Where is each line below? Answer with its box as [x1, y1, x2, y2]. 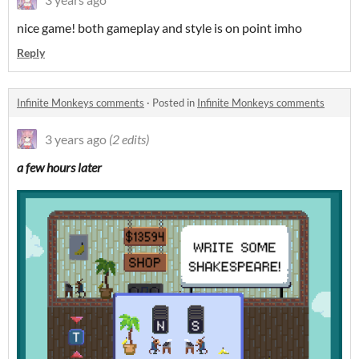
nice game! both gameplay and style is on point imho [17, 20, 302, 36]
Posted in [152, 96, 197, 110]
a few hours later [17, 159, 102, 175]
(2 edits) [109, 131, 149, 147]
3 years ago [45, 131, 107, 147]
